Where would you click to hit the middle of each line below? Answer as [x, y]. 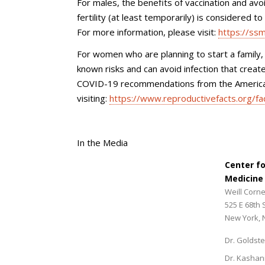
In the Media [102, 143]
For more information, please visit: [148, 32]
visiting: [93, 98]
